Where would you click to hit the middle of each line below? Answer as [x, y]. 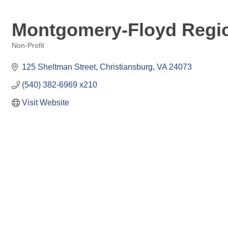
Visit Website [46, 103]
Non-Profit [28, 46]
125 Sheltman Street [59, 67]
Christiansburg [126, 67]
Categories [28, 53]
